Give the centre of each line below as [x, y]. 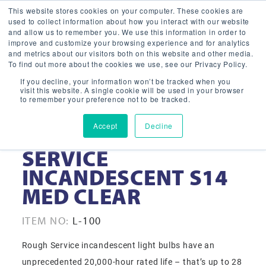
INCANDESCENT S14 [125, 177]
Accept [105, 126]
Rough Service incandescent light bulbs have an [118, 245]
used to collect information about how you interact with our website [129, 21]
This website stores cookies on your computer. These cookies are [126, 10]
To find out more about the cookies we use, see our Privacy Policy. [128, 64]
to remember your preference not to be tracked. [105, 99]
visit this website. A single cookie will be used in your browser [132, 90]
